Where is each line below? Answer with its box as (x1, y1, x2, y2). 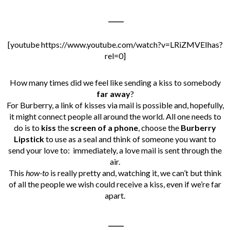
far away (96, 88, 130, 99)
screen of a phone (70, 122, 138, 132)
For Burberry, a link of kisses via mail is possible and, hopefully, (6, 100, 224, 110)
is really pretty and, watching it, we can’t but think (48, 167, 222, 178)
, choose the (138, 122, 181, 132)
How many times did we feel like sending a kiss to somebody (9, 77, 221, 87)
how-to (25, 167, 49, 178)
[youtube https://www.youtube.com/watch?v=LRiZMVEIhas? (7, 39, 223, 49)
